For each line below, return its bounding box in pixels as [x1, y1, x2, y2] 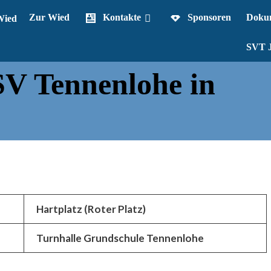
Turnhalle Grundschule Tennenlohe [36, 232, 204, 245]
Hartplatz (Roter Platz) [36, 203, 146, 216]
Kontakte [103, 12, 141, 23]
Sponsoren [188, 12, 231, 23]
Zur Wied [29, 12, 70, 23]
